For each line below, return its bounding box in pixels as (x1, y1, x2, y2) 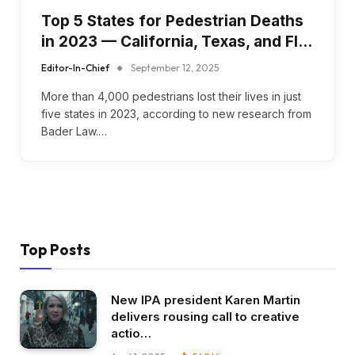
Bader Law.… (41, 124, 107, 138)
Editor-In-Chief (41, 61, 109, 74)
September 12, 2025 (131, 61, 219, 74)
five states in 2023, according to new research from (41, 106, 311, 120)
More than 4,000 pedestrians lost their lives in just (41, 89, 301, 103)
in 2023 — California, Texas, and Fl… (41, 32, 312, 51)
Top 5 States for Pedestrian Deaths (41, 11, 303, 30)
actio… (111, 325, 151, 341)
